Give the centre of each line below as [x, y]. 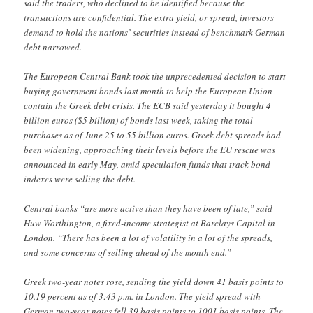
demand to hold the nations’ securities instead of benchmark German [155, 32]
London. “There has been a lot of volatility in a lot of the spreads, [148, 237]
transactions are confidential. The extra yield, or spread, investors [149, 17]
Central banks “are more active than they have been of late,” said [148, 208]
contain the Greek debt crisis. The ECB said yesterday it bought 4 [148, 105]
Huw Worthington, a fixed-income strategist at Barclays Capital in [150, 223]
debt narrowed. [53, 46]
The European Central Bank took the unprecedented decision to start [155, 76]
